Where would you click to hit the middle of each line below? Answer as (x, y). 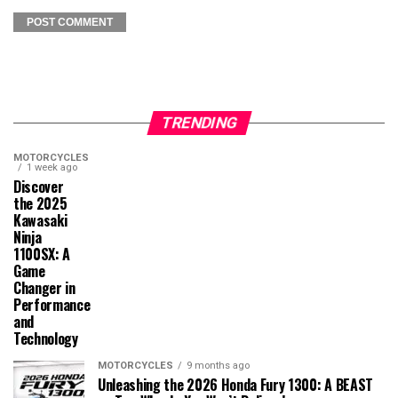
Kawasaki (40, 221)
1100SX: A (42, 255)
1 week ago (52, 168)
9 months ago (218, 366)
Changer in (44, 288)
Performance (52, 305)
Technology (46, 339)
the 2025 (40, 204)
